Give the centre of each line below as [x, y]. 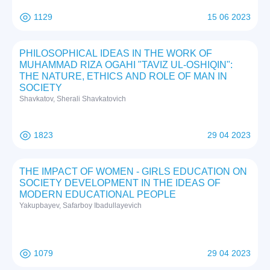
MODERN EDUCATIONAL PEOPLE [98, 195]
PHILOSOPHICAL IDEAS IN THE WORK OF [116, 54]
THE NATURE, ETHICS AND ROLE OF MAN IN [123, 77]
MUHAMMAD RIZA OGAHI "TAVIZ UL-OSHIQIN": [126, 65]
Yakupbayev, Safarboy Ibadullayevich [80, 206]
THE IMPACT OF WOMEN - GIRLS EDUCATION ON [133, 172]
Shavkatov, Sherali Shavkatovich [73, 99]
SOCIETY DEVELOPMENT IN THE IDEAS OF [120, 183]
